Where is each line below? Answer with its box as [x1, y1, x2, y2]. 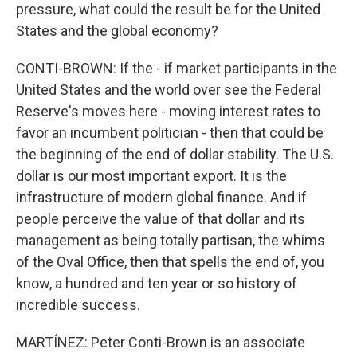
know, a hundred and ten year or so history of [16, 275, 297, 292]
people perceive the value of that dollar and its [16, 210, 305, 227]
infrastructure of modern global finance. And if [16, 189, 307, 206]
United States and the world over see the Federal [16, 81, 321, 98]
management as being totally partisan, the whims [16, 232, 325, 249]
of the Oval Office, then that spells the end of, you [16, 253, 324, 270]
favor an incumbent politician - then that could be [16, 124, 324, 141]
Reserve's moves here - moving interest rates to [16, 103, 320, 120]
